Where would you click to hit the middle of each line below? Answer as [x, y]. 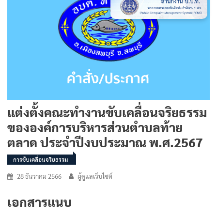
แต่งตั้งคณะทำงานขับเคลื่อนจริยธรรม [107, 112]
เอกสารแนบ [39, 201]
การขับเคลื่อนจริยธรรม [40, 159]
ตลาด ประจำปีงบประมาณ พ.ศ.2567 [105, 142]
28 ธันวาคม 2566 [39, 176]
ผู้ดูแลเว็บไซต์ [95, 176]
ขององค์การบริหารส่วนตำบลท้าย [95, 127]
